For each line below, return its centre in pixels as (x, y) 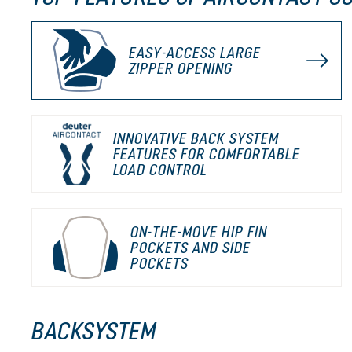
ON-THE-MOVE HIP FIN (198, 232)
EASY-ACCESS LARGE (195, 53)
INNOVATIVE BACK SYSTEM (196, 138)
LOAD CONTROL (161, 170)
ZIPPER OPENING (181, 68)
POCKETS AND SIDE (190, 247)
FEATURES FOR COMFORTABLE (207, 154)
